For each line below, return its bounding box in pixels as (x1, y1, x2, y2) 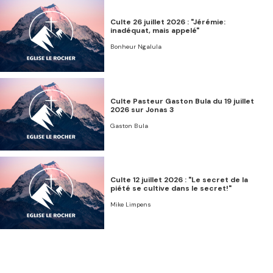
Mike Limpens (110, 200, 152, 208)
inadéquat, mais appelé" (110, 26, 200, 36)
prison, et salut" (110, 261, 171, 272)
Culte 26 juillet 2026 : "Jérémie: (110, 17, 226, 27)
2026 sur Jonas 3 (110, 104, 175, 115)
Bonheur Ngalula (110, 43, 162, 51)
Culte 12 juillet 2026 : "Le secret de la (110, 174, 249, 185)
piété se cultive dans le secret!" (110, 183, 232, 193)
